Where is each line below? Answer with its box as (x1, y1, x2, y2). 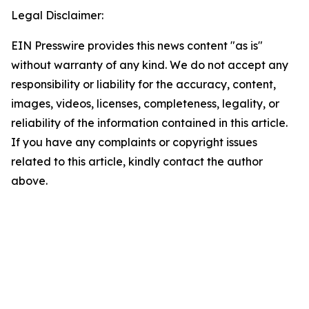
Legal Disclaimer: (11, 8, 103, 23)
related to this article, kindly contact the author (11, 154, 263, 169)
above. (11, 174, 48, 188)
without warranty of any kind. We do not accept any (11, 58, 288, 72)
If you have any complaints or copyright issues (11, 135, 257, 150)
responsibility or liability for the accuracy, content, (11, 77, 276, 92)
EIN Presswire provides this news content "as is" (11, 39, 263, 53)
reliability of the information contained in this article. (11, 116, 288, 130)
